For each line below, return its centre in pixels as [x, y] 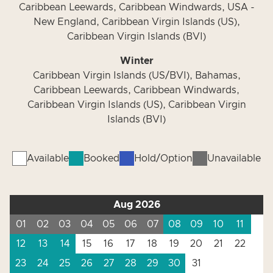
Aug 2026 [136, 205]
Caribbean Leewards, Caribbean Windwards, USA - [136, 7]
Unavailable [234, 158]
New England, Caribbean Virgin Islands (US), [136, 22]
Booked [101, 158]
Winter [136, 61]
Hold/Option [163, 158]
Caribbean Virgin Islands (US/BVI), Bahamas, [136, 76]
